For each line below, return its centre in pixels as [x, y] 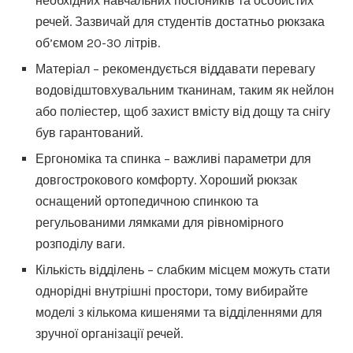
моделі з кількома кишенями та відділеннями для [179, 312]
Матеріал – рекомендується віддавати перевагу [175, 69]
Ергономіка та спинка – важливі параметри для [173, 159]
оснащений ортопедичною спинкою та [147, 201]
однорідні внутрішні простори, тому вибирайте [172, 291]
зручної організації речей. [109, 334]
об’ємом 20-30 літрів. [98, 43]
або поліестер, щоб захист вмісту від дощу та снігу [183, 111]
